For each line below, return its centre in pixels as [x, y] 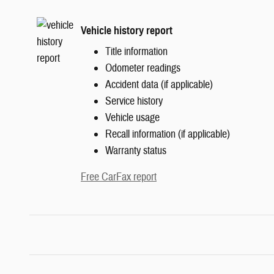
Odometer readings [143, 68]
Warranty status [136, 151]
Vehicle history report [127, 30]
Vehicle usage [132, 118]
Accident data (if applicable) [159, 85]
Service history [134, 102]
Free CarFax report [119, 177]
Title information [136, 52]
